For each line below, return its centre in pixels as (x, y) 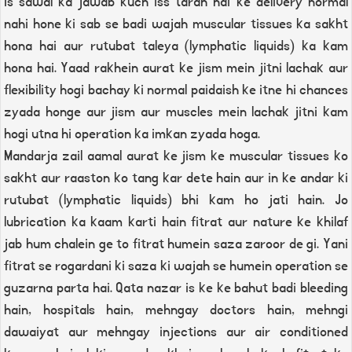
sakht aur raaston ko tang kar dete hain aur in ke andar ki (176, 178)
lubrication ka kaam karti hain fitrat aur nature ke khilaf (176, 222)
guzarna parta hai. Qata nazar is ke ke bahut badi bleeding (176, 288)
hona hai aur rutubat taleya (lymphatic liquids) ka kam (176, 46)
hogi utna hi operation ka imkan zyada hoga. (132, 134)
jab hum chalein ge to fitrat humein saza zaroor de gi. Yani (176, 244)
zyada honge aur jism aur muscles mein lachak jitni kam (176, 112)
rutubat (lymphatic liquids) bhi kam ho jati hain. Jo (176, 200)
